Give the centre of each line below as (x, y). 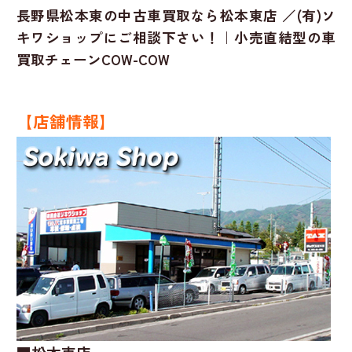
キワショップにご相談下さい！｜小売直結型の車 (176, 37)
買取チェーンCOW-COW (93, 59)
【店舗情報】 (66, 121)
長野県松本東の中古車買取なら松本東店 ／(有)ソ (176, 15)
